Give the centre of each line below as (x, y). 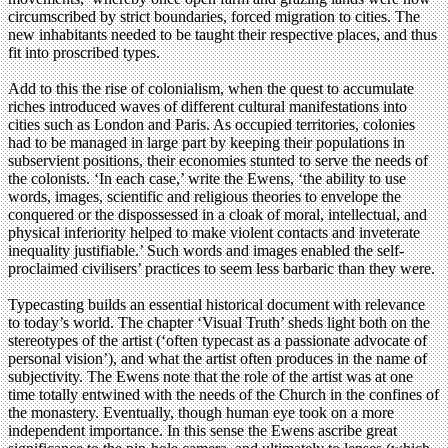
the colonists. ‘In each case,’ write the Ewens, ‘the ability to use (207, 179)
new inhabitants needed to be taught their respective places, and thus (222, 35)
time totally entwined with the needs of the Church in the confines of (223, 395)
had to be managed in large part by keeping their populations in (206, 143)
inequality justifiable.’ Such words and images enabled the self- (206, 251)
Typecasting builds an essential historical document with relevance (216, 305)
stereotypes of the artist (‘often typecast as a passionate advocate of (217, 341)
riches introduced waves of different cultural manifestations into (207, 107)
